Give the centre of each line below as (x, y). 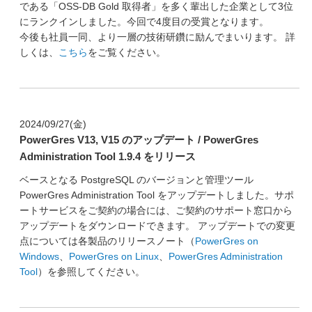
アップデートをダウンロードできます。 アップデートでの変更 (157, 226)
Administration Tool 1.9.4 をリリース (107, 156)
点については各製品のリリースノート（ (107, 241)
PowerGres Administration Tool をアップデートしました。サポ (156, 195)
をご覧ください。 (126, 52)
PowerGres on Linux (114, 256)
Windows (39, 256)
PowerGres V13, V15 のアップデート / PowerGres (139, 140)
